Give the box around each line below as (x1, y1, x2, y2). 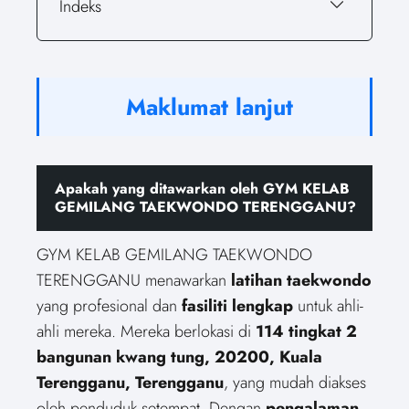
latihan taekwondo (231, 267, 372, 292)
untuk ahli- (293, 293, 363, 318)
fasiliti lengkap (182, 293, 293, 318)
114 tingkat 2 (256, 319, 357, 343)
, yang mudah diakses (224, 370, 366, 394)
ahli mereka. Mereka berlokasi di (37, 319, 256, 343)
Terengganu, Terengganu (37, 370, 224, 394)
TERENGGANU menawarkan (37, 267, 231, 292)
